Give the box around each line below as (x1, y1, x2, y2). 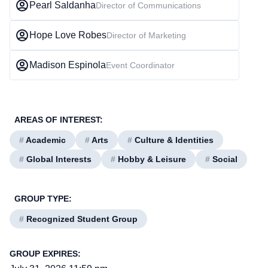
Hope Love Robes (29, 30, 106, 40)
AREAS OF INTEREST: (14, 115, 103, 124)
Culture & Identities (132, 135, 214, 145)
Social (210, 154, 237, 164)
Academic (24, 135, 66, 145)
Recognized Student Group (24, 214, 138, 224)
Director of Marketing (106, 31, 186, 40)
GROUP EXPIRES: (10, 249, 81, 258)
